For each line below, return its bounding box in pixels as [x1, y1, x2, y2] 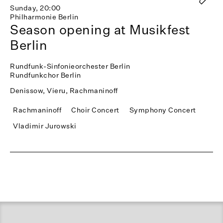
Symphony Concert [129, 106, 196, 114]
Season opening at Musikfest [10, 21, 191, 38]
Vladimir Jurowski [13, 121, 77, 130]
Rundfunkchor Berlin [10, 71, 81, 80]
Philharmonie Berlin [10, 12, 79, 21]
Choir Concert [71, 106, 119, 114]
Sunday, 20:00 [10, 3, 61, 12]
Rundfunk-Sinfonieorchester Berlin [10, 62, 130, 71]
